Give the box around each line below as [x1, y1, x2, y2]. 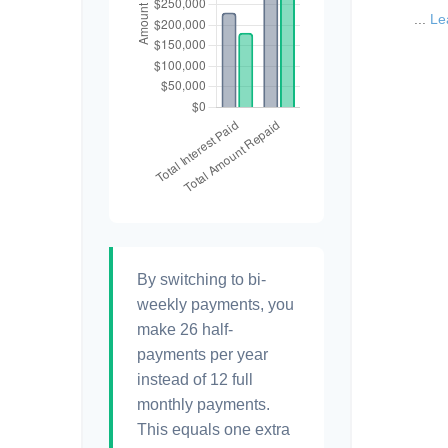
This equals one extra [137, 421, 290, 438]
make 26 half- [137, 321, 233, 338]
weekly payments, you [137, 296, 294, 313]
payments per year [137, 346, 268, 363]
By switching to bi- [137, 271, 266, 288]
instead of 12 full [137, 371, 253, 388]
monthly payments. [137, 396, 270, 413]
